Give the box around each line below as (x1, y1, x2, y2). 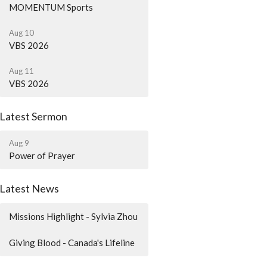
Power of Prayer (9, 150, 76, 161)
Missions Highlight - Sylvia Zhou (9, 210, 138, 222)
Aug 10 (9, 27, 35, 38)
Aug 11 (9, 66, 35, 76)
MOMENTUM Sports (9, 1, 94, 13)
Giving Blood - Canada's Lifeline (9, 237, 135, 248)
